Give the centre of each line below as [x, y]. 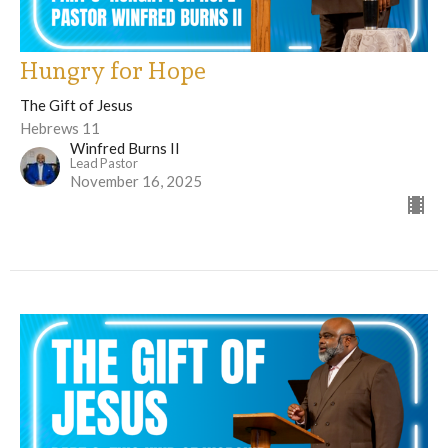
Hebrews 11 [60, 128]
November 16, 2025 [136, 181]
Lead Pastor [104, 163]
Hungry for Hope [113, 71]
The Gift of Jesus [76, 105]
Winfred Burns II [125, 148]
